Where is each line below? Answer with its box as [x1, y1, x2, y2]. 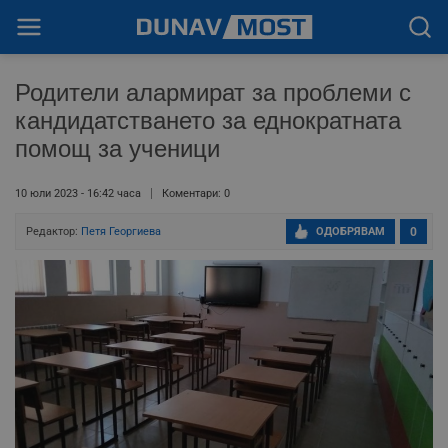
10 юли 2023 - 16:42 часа [15, 187, 141, 200]
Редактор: [26, 225, 81, 238]
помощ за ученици [15, 135, 220, 162]
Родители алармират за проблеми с [15, 79, 411, 106]
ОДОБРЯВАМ [316, 225, 385, 238]
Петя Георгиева [81, 225, 161, 238]
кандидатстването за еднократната [15, 107, 401, 134]
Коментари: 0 [162, 187, 230, 200]
